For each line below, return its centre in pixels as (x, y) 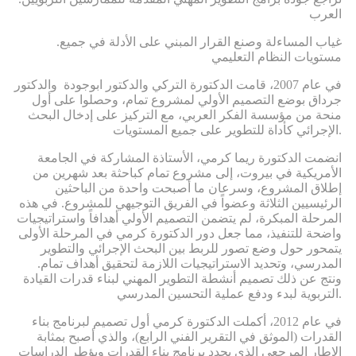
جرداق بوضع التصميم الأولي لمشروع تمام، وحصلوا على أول (187, 100)
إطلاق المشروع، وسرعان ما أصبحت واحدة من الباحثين (198, 188)
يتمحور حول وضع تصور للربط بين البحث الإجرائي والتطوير (191, 249)
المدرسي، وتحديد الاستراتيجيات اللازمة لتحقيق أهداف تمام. (190, 264)
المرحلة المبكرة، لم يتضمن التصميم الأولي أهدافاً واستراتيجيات (179, 219)
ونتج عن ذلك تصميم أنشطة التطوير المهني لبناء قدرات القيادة (182, 279)
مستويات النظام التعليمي (277, 57)
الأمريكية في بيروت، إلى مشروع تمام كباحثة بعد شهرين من (187, 173)
